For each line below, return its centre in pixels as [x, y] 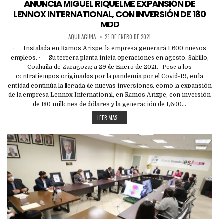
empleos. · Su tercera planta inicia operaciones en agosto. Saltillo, [109, 57]
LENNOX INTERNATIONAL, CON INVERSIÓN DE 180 [109, 14]
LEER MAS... [109, 118]
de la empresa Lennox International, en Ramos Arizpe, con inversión [109, 95]
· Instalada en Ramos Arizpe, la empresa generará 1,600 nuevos [109, 48]
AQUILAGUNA [82, 36]
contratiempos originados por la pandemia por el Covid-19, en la [109, 76]
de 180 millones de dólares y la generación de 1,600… [109, 104]
